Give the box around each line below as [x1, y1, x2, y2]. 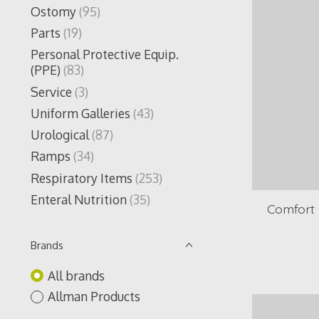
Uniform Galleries [31, 105, 130, 121]
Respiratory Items [31, 169, 132, 186]
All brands [47, 267, 105, 283]
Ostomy [31, 3, 76, 19]
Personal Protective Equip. [31, 46, 179, 63]
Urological [31, 127, 89, 143]
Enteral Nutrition [31, 191, 127, 207]
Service [31, 83, 72, 100]
